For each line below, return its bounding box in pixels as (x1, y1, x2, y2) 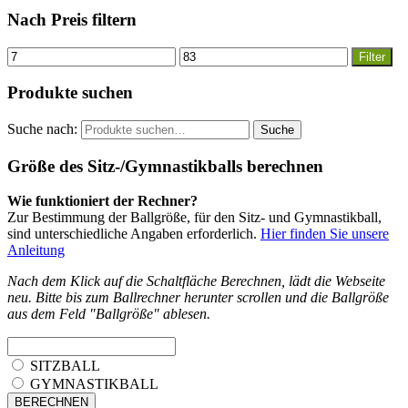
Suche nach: (7, 120, 77, 137)
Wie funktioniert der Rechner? (7, 193, 198, 209)
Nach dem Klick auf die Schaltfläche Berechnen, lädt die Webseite (7, 273, 385, 290)
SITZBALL (26, 358, 100, 374)
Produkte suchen (7, 83, 133, 103)
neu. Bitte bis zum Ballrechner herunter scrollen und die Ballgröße (7, 290, 389, 306)
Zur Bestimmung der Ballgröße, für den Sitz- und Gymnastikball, (7, 209, 382, 226)
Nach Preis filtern (7, 9, 137, 29)
